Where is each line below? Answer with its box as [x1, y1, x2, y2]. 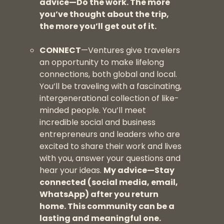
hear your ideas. [39, 164, 104, 176]
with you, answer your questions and [39, 152, 181, 164]
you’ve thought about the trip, [39, 8, 169, 20]
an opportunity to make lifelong [39, 56, 164, 68]
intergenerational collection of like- [39, 92, 179, 104]
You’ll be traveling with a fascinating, [39, 80, 182, 92]
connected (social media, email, [39, 176, 178, 188]
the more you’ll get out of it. [39, 20, 157, 32]
